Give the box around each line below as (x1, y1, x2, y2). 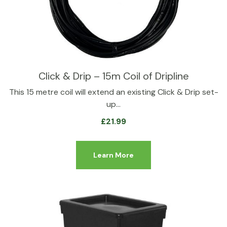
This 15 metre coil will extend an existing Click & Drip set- (9, 87, 218, 97)
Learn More (93, 150, 134, 160)
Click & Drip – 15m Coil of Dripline (38, 69, 189, 83)
